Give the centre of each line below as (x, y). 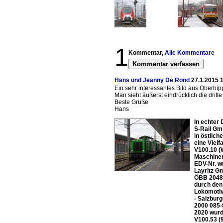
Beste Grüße (131, 102)
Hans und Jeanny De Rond (152, 80)
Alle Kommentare (190, 53)
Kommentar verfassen (166, 64)
